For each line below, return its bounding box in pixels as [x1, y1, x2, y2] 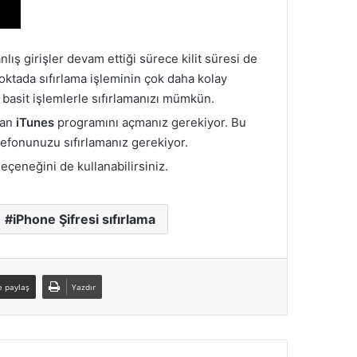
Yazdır [72, 281, 96, 293]
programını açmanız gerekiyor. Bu [54, 115, 246, 131]
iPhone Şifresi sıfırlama [12, 211, 155, 228]
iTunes [16, 115, 54, 131]
